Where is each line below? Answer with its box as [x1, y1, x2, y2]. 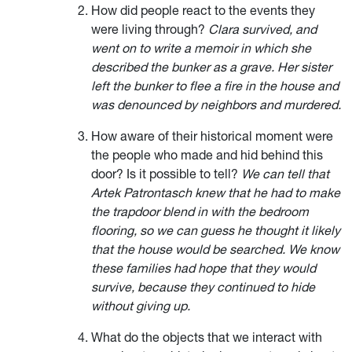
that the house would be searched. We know [91, 240, 339, 257]
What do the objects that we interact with [91, 328, 322, 345]
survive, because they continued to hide [91, 278, 315, 295]
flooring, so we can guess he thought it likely [91, 222, 340, 238]
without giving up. [91, 297, 190, 313]
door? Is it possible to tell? [91, 165, 241, 181]
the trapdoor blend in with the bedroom [91, 203, 309, 219]
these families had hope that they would [91, 259, 316, 276]
